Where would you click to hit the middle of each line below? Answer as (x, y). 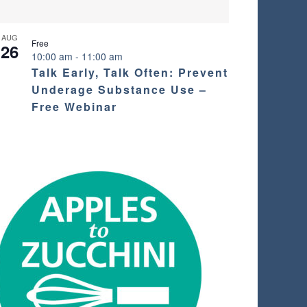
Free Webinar (74, 107)
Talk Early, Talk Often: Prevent (130, 73)
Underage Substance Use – (119, 90)
